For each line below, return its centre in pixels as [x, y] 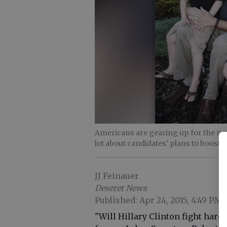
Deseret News [121, 188]
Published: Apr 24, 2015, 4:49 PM [158, 200]
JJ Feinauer [117, 176]
